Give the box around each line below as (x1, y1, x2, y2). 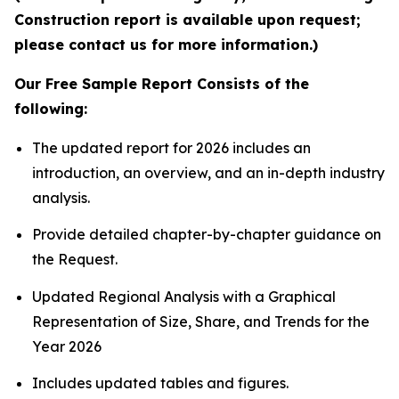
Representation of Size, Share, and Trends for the (32, 312, 370, 330)
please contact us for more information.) (14, 35, 318, 53)
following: (14, 99, 87, 118)
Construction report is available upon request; (14, 10, 361, 28)
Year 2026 (32, 337, 102, 355)
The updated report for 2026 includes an (32, 138, 311, 157)
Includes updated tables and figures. (32, 373, 289, 392)
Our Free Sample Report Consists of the (14, 74, 309, 93)
